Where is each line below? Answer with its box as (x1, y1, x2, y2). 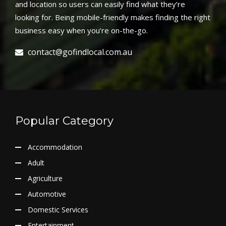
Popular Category (15, 114, 114, 128)
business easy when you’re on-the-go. (15, 25, 148, 35)
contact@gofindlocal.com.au (28, 46, 132, 58)
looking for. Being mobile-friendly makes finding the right (15, 12, 210, 22)
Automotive (28, 189, 66, 199)
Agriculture (28, 173, 63, 183)
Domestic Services (28, 204, 88, 214)
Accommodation (28, 142, 82, 152)
